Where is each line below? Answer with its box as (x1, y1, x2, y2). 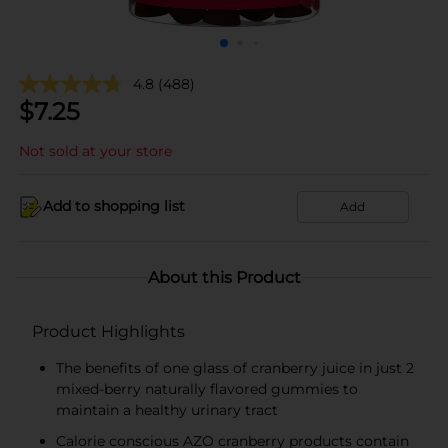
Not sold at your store (19, 141, 172, 160)
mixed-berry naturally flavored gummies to (56, 379, 358, 398)
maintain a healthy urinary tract (56, 400, 278, 419)
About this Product (147, 267, 301, 287)
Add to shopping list (43, 197, 185, 215)
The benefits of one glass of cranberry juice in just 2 (56, 358, 414, 377)
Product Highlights (32, 321, 185, 341)
